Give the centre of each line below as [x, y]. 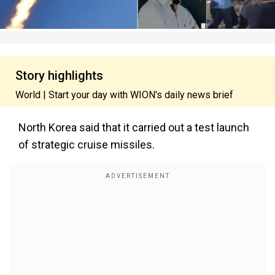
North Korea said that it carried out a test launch [134, 127]
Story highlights [59, 76]
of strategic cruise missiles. [87, 145]
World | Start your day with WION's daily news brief [124, 95]
